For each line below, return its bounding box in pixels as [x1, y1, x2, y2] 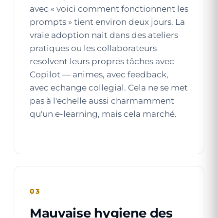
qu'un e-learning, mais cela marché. [30, 109, 177, 119]
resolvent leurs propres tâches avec [30, 56, 174, 66]
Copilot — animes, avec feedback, [30, 70, 168, 79]
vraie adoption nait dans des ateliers [30, 30, 178, 40]
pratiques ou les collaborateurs [30, 43, 157, 53]
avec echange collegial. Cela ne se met [30, 83, 188, 92]
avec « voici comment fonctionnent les [30, 4, 188, 14]
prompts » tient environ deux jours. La [30, 17, 185, 27]
